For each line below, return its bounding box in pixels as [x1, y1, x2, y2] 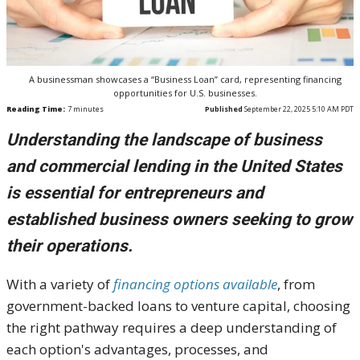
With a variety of [6, 275, 113, 294]
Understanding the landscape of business [6, 130, 322, 150]
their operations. [6, 236, 133, 256]
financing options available [113, 275, 277, 294]
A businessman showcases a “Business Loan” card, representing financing [28, 73, 342, 86]
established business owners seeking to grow [6, 210, 352, 230]
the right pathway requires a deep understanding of [6, 318, 337, 337]
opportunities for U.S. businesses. [112, 87, 257, 100]
